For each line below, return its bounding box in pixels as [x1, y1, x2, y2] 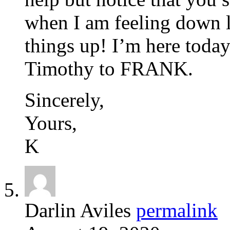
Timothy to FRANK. [25, 57, 193, 80]
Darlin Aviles [25, 199, 136, 221]
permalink [136, 199, 218, 221]
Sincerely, [25, 88, 104, 111]
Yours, [25, 111, 77, 134]
